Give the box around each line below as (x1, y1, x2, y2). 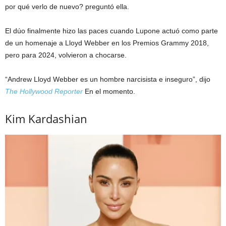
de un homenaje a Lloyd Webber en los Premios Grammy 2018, (5, 38, 209, 47)
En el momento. (83, 87, 135, 95)
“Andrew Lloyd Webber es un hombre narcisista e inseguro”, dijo (5, 75, 210, 83)
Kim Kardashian (5, 110, 87, 126)
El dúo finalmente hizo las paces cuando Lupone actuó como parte (5, 26, 218, 35)
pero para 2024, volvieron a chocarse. (5, 50, 127, 59)
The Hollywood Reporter (5, 87, 83, 95)
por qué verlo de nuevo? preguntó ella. (5, 2, 129, 11)
